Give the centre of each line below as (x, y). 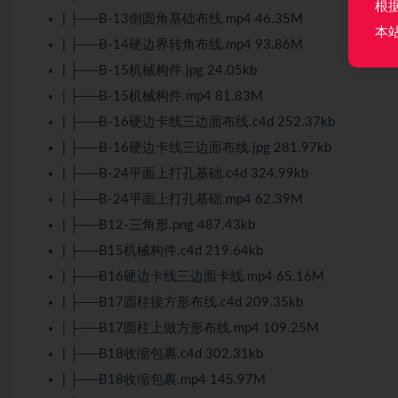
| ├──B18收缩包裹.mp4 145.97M (164, 379)
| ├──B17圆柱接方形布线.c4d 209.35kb (183, 302)
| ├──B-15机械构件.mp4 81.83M (163, 96)
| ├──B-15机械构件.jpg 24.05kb (159, 70)
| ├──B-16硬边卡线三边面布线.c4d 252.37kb (199, 122)
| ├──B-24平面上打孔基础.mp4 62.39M (183, 199)
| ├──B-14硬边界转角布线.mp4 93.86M (183, 44)
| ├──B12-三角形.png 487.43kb (159, 225)
